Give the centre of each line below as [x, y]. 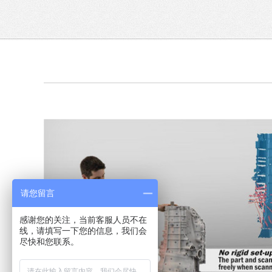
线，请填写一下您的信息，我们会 [83, 231]
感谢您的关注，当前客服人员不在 [83, 220]
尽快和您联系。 [49, 242]
